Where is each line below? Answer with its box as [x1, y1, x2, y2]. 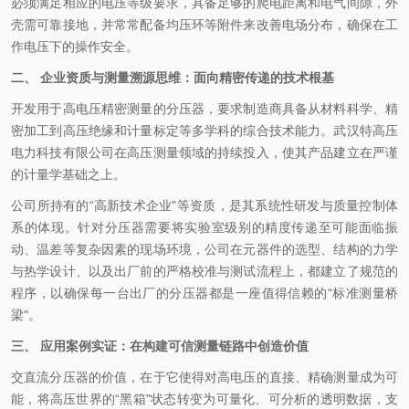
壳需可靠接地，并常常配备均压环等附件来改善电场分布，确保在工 [11, 17, 398, 32]
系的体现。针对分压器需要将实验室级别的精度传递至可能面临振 [11, 220, 398, 235]
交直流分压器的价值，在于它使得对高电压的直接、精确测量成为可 [11, 370, 398, 384]
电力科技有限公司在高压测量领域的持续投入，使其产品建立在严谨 [11, 145, 398, 160]
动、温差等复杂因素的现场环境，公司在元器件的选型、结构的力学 [11, 242, 398, 257]
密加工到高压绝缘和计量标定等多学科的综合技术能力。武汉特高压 [11, 123, 398, 138]
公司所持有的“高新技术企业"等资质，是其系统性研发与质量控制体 [11, 198, 398, 213]
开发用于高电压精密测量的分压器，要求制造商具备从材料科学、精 [11, 101, 398, 116]
